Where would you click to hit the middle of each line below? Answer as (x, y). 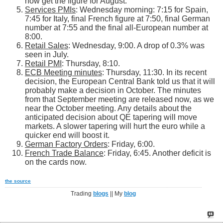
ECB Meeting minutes (63, 73)
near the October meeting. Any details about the (108, 109)
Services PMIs (50, 10)
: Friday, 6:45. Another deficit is (157, 153)
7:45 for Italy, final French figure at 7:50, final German (117, 19)
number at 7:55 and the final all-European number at (116, 28)
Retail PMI (43, 64)
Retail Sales (47, 46)
